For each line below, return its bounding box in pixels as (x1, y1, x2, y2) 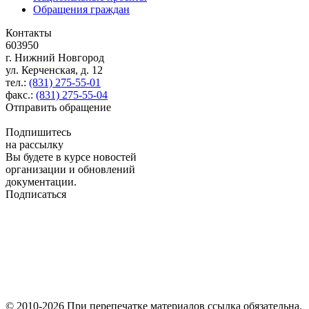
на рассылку (6, 138, 63, 150)
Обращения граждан (33, 3, 130, 15)
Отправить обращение (6, 101, 111, 113)
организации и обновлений (6, 163, 135, 175)
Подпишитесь (6, 126, 71, 138)
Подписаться (6, 188, 66, 200)
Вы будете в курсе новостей (6, 150, 137, 163)
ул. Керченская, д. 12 (6, 63, 103, 76)
